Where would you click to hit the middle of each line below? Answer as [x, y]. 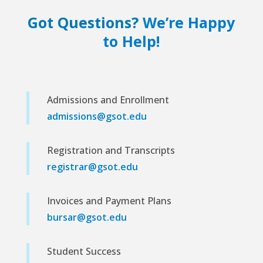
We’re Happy [189, 23]
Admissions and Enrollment [108, 100]
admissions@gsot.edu [97, 117]
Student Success [84, 252]
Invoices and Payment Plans [109, 201]
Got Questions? [85, 23]
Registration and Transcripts [111, 151]
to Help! [131, 41]
